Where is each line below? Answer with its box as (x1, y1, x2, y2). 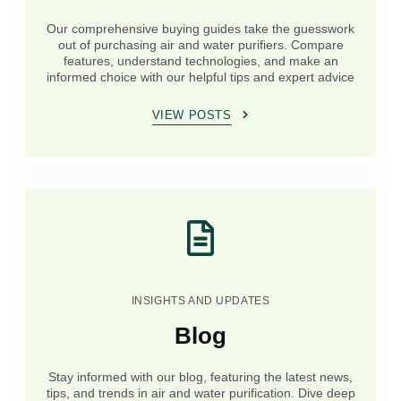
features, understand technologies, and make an (63, 53, 338, 68)
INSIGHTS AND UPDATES (131, 294, 270, 307)
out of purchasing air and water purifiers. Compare (57, 37, 344, 52)
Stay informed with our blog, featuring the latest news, (48, 369, 353, 384)
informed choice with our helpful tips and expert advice (47, 69, 354, 84)
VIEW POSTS (151, 107, 232, 122)
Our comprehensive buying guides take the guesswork (47, 21, 354, 36)
